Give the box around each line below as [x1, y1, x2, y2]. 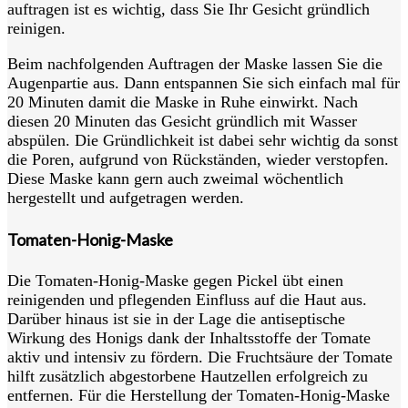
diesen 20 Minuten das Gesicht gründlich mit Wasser [7, 111, 357, 130]
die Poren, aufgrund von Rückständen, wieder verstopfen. [7, 149, 389, 168]
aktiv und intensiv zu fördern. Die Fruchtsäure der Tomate [7, 347, 393, 366]
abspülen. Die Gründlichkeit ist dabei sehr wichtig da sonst [7, 130, 398, 149]
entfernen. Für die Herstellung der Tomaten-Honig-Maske [7, 385, 390, 404]
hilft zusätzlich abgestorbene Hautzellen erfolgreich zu [7, 366, 368, 385]
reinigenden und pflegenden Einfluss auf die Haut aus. [7, 290, 367, 309]
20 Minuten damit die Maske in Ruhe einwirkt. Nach [7, 92, 358, 111]
